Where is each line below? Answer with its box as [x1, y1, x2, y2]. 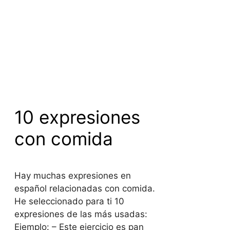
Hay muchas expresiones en [14, 170, 131, 181]
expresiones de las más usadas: [14, 209, 147, 220]
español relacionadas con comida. [14, 183, 155, 194]
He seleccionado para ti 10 [14, 196, 124, 207]
